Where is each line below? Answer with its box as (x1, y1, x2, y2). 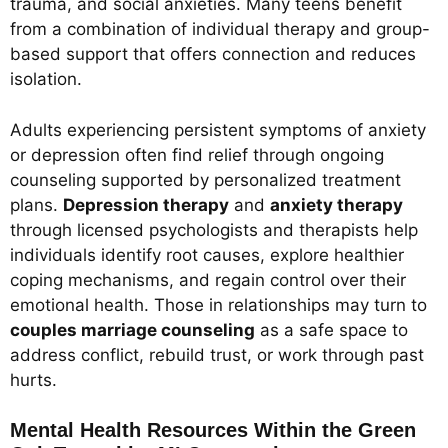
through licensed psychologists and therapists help (10, 219, 418, 240)
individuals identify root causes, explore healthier (10, 244, 404, 265)
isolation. (10, 69, 82, 90)
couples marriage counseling (10, 319, 255, 340)
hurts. (10, 369, 57, 390)
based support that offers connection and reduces (10, 44, 416, 65)
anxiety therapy (270, 194, 403, 215)
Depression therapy (63, 194, 229, 215)
